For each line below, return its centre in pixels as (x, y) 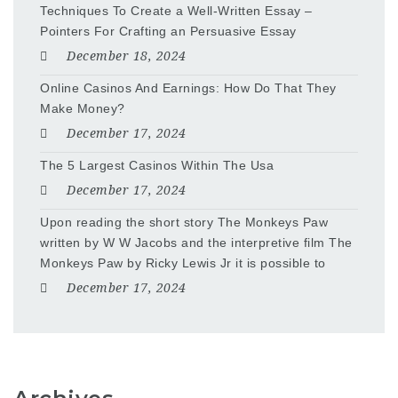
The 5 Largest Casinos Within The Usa (157, 166)
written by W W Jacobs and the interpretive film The (196, 243)
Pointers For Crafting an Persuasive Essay (168, 32)
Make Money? (83, 109)
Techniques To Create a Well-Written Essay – (176, 11)
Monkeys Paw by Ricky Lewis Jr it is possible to (183, 263)
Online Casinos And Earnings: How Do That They (188, 88)
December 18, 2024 (127, 56)
